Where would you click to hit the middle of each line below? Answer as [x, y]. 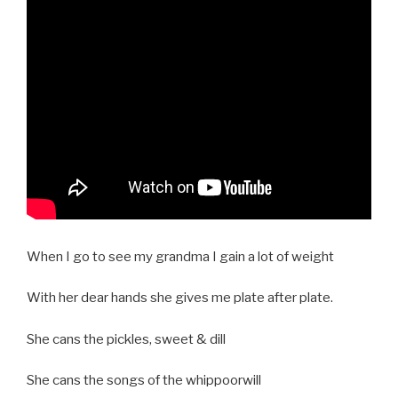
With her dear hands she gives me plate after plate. [180, 298]
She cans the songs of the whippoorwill [144, 381]
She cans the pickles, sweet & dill [126, 339]
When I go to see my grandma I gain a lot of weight [180, 256]
